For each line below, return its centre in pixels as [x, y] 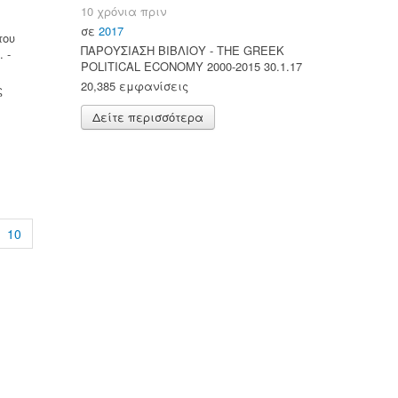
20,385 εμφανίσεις [135, 85]
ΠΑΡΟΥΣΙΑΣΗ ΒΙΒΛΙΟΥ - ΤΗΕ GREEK [183, 50]
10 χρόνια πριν [123, 11]
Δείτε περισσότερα [148, 116]
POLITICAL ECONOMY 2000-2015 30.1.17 [191, 66]
